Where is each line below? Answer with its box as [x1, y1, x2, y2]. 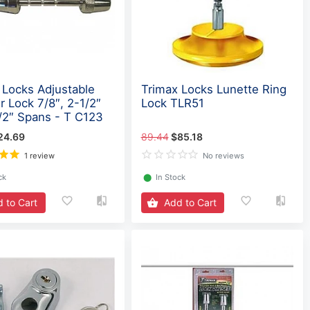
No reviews [203, 150, 245, 161]
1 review [24, 150, 55, 161]
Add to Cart [163, 197, 217, 209]
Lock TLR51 [140, 96, 204, 111]
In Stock [155, 172, 185, 182]
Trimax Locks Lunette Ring [140, 82, 286, 97]
